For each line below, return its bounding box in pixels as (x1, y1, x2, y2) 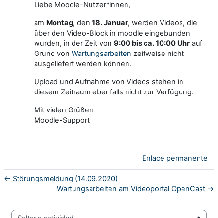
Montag (46, 18, 73, 27)
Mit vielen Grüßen (34, 105, 93, 114)
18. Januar (92, 18, 128, 27)
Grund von (34, 49, 72, 58)
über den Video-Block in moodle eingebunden (34, 28, 190, 37)
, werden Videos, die (128, 18, 197, 27)
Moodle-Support (34, 115, 90, 125)
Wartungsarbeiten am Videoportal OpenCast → (57, 184, 214, 193)
